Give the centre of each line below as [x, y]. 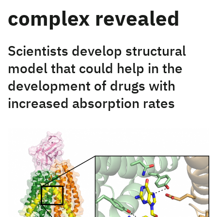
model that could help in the [95, 69]
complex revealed [94, 20]
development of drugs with [92, 87]
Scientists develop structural [97, 52]
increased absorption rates [91, 104]
